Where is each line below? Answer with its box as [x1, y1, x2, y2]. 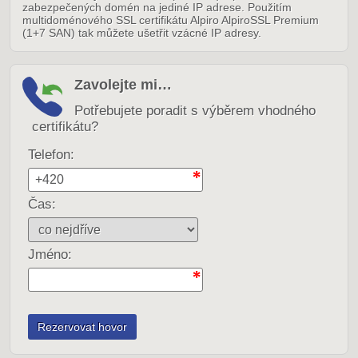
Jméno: [28, 247, 72, 263]
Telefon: [28, 147, 74, 163]
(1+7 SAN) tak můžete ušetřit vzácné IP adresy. [22, 26, 261, 40]
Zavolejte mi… [74, 77, 172, 93]
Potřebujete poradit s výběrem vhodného [74, 103, 316, 119]
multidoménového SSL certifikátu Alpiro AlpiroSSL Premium [22, 14, 319, 27]
